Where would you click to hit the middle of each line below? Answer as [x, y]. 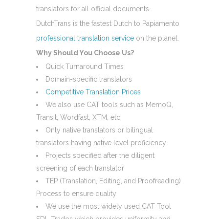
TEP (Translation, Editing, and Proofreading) [113, 181]
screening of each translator [80, 168]
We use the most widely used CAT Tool [108, 206]
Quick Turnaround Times [85, 66]
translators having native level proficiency [101, 142]
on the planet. [156, 38]
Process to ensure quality [76, 193]
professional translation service [85, 38]
